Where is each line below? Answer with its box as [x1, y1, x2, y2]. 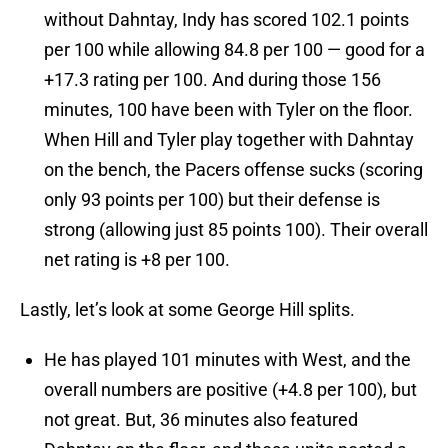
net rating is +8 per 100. [44, 249, 230, 271]
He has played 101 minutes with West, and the [44, 349, 411, 371]
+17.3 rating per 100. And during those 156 [44, 69, 381, 91]
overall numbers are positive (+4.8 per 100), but [44, 379, 417, 401]
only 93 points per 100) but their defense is [44, 189, 380, 211]
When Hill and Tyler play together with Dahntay [44, 129, 414, 151]
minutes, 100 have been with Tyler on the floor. [44, 99, 413, 121]
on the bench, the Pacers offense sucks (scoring [44, 159, 423, 181]
